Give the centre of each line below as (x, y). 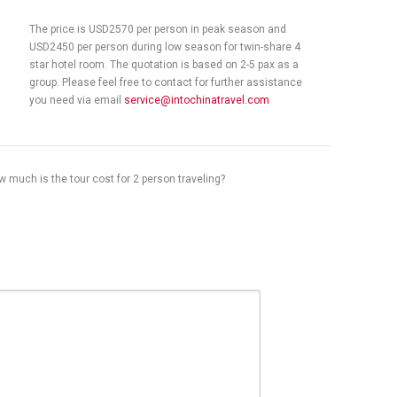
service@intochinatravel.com (197, 100)
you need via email (77, 100)
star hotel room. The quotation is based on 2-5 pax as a (164, 65)
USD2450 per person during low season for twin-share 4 (165, 47)
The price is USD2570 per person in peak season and (158, 29)
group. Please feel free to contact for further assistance (166, 82)
